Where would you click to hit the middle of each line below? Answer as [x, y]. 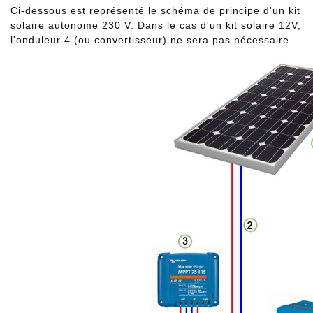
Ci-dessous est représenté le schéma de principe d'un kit [155, 10]
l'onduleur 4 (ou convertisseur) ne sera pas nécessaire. [152, 39]
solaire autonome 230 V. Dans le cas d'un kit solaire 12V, [156, 25]
